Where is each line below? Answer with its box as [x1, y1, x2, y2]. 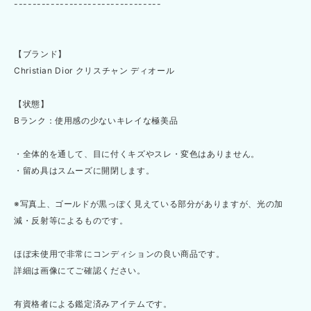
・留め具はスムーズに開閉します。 [14, 165, 155, 176]
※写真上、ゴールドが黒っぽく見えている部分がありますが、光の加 [14, 199, 283, 210]
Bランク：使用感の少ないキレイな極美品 [14, 115, 178, 126]
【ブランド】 [14, 49, 67, 60]
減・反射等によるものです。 [14, 215, 128, 226]
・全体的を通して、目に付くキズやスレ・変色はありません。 [14, 149, 260, 160]
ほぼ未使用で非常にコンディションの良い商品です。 [14, 249, 225, 260]
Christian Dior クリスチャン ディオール [14, 65, 175, 76]
